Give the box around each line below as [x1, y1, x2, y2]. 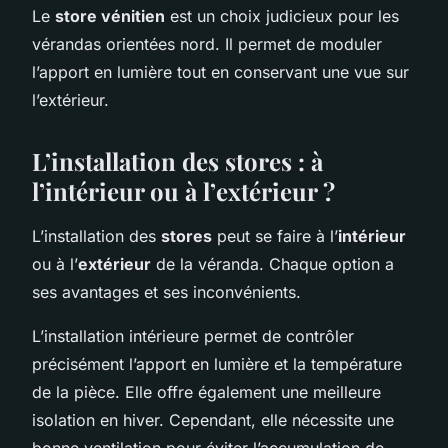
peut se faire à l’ [212, 225, 338, 246]
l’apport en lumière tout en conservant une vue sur [32, 61, 409, 82]
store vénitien [55, 5, 165, 26]
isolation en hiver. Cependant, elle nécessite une [32, 409, 394, 430]
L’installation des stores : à [32, 144, 323, 177]
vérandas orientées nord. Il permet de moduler [32, 33, 382, 54]
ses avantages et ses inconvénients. [32, 281, 301, 302]
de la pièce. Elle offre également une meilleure [32, 381, 381, 402]
